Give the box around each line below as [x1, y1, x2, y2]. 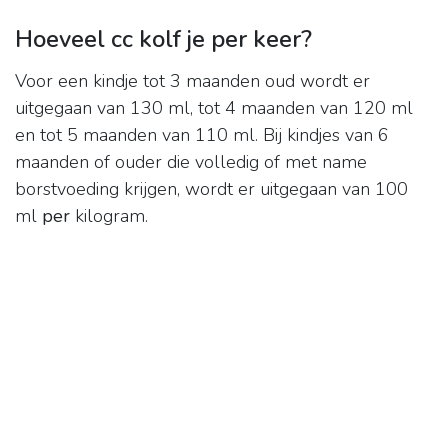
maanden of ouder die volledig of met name [15, 150, 367, 175]
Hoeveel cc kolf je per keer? [15, 23, 312, 56]
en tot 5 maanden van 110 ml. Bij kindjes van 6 [15, 123, 389, 148]
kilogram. [70, 204, 148, 229]
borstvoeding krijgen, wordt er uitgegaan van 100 [15, 177, 408, 202]
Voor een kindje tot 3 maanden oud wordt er [15, 69, 370, 94]
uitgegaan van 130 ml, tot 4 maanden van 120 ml [15, 96, 413, 121]
